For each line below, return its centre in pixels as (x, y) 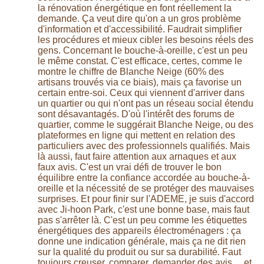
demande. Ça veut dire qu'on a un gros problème (139, 19)
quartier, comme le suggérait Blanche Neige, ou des (146, 125)
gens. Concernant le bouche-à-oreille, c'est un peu (143, 51)
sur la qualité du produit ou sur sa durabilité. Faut (139, 252)
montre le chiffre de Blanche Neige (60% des (131, 72)
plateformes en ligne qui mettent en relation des (136, 136)
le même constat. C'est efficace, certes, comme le (140, 61)
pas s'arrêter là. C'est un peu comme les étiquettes (142, 220)
